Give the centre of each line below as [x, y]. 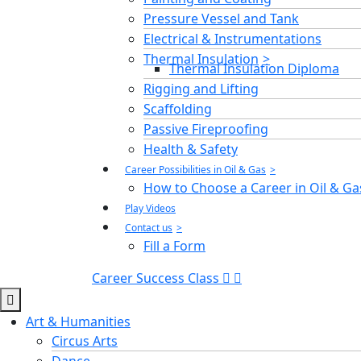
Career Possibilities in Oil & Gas [195, 169]
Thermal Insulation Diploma [254, 68]
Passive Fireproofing [206, 129]
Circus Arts [85, 340]
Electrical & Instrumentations [232, 38]
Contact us [149, 227]
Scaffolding [178, 108]
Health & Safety [191, 149]
